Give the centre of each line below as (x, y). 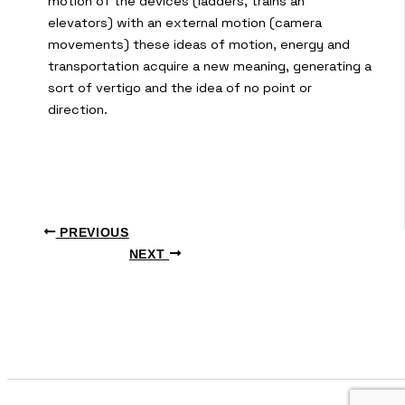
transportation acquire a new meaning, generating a (210, 66)
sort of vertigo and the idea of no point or (180, 87)
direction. (78, 109)
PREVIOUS (92, 232)
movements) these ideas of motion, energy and (199, 44)
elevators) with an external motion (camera (185, 22)
